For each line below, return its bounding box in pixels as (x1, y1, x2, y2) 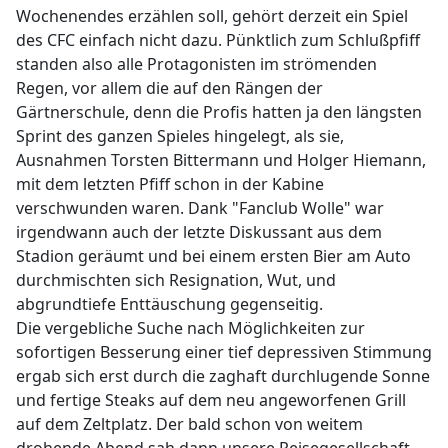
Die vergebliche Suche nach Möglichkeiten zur (16, 317, 365, 339)
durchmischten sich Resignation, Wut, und (16, 269, 336, 291)
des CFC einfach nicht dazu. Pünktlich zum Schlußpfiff (16, 29, 420, 51)
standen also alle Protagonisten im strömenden (16, 53, 377, 75)
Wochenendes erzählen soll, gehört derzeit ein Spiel (16, 5, 408, 27)
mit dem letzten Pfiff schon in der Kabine (16, 173, 324, 195)
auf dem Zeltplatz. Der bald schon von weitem (16, 413, 363, 435)
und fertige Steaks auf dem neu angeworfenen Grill (16, 389, 406, 411)
